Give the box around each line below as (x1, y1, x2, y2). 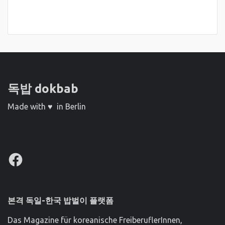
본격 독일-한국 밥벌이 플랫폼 (8, 196, 114, 205)
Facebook (7, 151, 42, 160)
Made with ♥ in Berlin (8, 102, 86, 111)
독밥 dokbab (8, 82, 78, 96)
